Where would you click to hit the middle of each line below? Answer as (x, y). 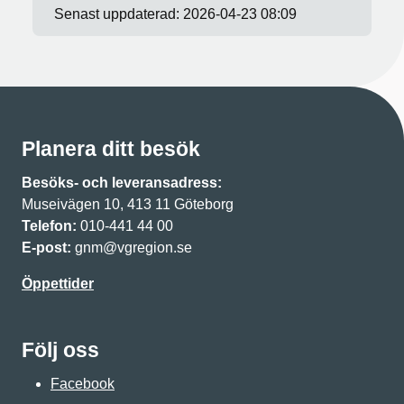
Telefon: (49, 225)
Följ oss (60, 349)
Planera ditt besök (111, 148)
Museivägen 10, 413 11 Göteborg (128, 204)
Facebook (83, 383)
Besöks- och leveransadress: (124, 182)
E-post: (46, 247)
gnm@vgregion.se (133, 247)
